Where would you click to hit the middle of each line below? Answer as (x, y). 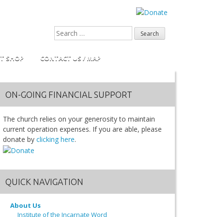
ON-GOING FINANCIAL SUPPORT (69, 94)
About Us (25, 205)
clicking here (55, 139)
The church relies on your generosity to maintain (79, 119)
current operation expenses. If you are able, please (82, 129)
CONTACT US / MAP (70, 58)
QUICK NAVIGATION (44, 181)
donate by (20, 139)
